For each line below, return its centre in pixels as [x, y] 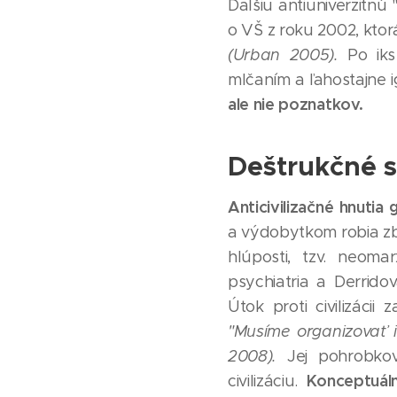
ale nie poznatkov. [297, 104]
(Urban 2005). [283, 55]
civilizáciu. [267, 381]
